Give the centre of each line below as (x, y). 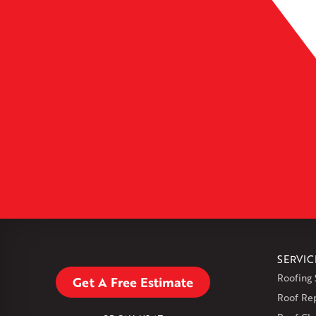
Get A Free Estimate (133, 282)
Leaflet (238, 49)
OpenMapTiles (289, 49)
